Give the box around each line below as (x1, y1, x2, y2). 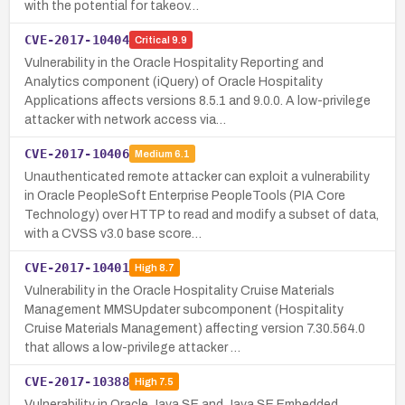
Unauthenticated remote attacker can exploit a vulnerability (24, 169, 370, 184)
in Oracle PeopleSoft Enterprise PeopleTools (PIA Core (24, 188, 345, 202)
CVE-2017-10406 (24, 146, 129, 161)
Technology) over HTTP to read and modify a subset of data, (24, 207, 379, 221)
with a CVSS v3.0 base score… (24, 226, 202, 240)
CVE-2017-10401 (24, 259, 129, 275)
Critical (134, 34, 170, 46)
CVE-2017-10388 (24, 373, 129, 389)
